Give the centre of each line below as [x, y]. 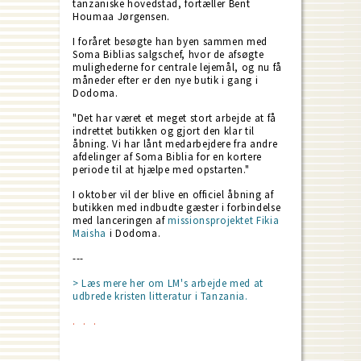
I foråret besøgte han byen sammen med [170, 41]
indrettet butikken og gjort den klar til [164, 131]
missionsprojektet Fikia [224, 220]
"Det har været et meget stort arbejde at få [174, 118]
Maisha [89, 233]
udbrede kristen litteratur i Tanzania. [160, 296]
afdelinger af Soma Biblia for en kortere [167, 156]
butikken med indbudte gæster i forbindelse [177, 207]
